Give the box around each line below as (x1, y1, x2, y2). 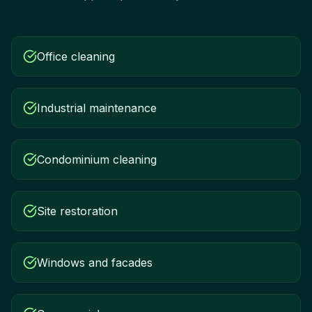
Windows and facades (37, 256, 153, 270)
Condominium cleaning (37, 153, 157, 166)
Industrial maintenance (37, 101, 157, 115)
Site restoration (37, 204, 118, 218)
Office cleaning (37, 49, 115, 63)
